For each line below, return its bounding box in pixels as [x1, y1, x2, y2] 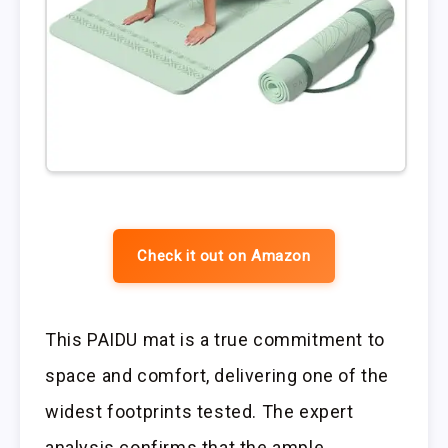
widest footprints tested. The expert [45, 401, 354, 423]
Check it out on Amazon [137, 247, 311, 266]
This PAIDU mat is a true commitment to [45, 329, 385, 351]
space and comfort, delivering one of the [45, 365, 390, 387]
